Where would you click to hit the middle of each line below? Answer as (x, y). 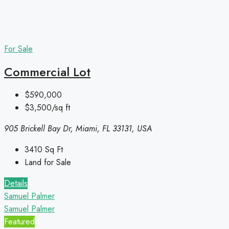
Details (16, 184)
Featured (19, 222)
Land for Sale (48, 163)
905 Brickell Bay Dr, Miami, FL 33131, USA (78, 129)
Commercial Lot (47, 72)
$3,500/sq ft (47, 108)
